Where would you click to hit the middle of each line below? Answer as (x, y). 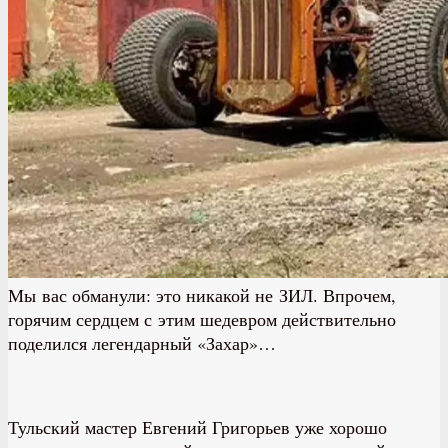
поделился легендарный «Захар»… (142, 343)
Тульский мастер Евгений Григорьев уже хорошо (197, 427)
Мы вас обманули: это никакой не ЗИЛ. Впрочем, (202, 295)
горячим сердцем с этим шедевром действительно (202, 319)
